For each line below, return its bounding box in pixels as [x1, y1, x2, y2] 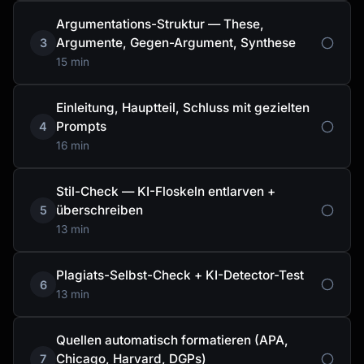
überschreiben [56, 202, 143, 219]
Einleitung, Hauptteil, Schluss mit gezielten [56, 100, 310, 116]
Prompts [56, 119, 106, 135]
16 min [56, 139, 89, 153]
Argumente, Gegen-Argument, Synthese [56, 35, 296, 51]
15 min [56, 55, 89, 69]
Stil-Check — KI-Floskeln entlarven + [56, 184, 275, 200]
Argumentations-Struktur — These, [56, 16, 264, 32]
